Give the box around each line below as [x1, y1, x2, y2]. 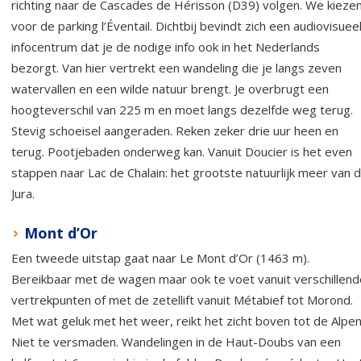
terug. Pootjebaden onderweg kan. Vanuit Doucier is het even [11, 143, 352, 160]
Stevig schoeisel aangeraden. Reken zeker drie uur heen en [11, 122, 338, 139]
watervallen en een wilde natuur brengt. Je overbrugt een [11, 80, 329, 97]
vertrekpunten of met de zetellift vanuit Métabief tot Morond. [11, 291, 353, 308]
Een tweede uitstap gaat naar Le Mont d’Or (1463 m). [11, 249, 309, 266]
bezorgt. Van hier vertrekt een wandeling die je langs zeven [11, 59, 342, 76]
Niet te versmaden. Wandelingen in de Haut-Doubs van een [11, 333, 341, 350]
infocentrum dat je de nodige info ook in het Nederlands [11, 38, 320, 55]
